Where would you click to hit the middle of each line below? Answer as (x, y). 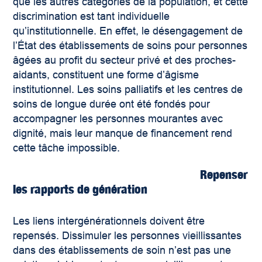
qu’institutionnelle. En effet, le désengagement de (128, 31)
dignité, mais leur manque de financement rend (123, 134)
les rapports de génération (80, 189)
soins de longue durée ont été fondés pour (112, 104)
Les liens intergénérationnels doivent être (109, 221)
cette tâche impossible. (67, 148)
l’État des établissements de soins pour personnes (130, 46)
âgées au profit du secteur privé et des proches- (125, 61)
